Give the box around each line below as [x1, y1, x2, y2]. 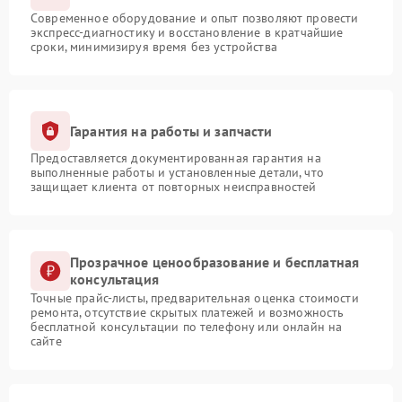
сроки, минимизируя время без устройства [31, 39, 277, 56]
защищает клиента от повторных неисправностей [31, 179, 317, 196]
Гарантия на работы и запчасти [70, 121, 273, 140]
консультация [70, 270, 159, 289]
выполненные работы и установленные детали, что [31, 164, 324, 181]
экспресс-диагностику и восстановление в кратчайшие [31, 24, 344, 41]
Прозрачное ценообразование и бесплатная [70, 253, 360, 272]
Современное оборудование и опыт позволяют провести [31, 10, 359, 27]
